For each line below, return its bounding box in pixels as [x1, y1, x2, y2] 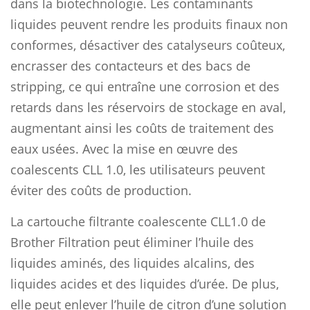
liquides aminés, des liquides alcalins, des [10, 254, 255, 271]
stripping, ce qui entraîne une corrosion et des [10, 77, 280, 95]
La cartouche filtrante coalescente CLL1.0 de [10, 212, 266, 230]
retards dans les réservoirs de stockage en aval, [10, 98, 286, 116]
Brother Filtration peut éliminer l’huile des [10, 233, 254, 250]
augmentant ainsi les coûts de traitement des [10, 119, 274, 136]
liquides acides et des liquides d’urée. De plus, [10, 275, 279, 292]
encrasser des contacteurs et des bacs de [10, 57, 250, 74]
